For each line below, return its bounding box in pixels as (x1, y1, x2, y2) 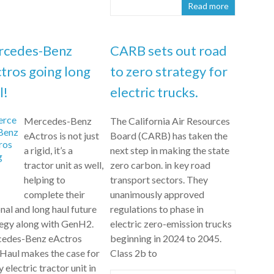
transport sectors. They (110, 173, 209, 185)
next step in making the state (110, 144, 230, 156)
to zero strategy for (110, 62, 228, 80)
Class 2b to (110, 246, 158, 259)
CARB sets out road (110, 42, 228, 59)
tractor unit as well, (23, 158, 103, 171)
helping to (23, 173, 65, 185)
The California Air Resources (110, 114, 231, 127)
